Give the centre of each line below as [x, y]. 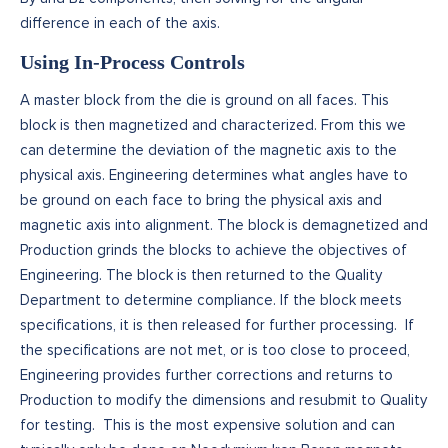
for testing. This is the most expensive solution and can [207, 424]
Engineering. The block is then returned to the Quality [201, 274]
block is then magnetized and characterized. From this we [213, 124]
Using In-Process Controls [132, 61]
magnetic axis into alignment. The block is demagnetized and [224, 224]
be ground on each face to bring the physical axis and [201, 199]
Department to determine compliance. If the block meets [211, 299]
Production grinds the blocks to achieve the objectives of [213, 249]
